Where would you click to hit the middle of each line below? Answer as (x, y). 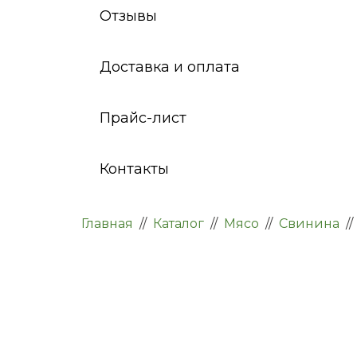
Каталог (178, 223)
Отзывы (128, 16)
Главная (107, 223)
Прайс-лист (143, 118)
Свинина (309, 223)
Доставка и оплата (170, 67)
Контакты (134, 169)
